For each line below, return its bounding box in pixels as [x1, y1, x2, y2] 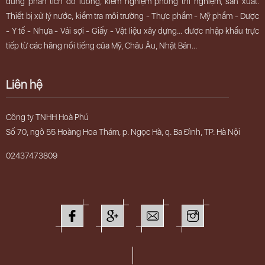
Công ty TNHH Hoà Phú [6, 112, 89, 122]
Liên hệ [6, 77, 43, 92]
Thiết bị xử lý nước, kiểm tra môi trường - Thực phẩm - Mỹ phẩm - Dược [6, 11, 259, 21]
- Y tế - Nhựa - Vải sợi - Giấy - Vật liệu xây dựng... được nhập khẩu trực [6, 26, 259, 36]
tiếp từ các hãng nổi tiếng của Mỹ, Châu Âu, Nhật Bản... [6, 41, 197, 51]
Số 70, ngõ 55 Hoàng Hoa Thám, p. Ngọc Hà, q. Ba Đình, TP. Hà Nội [6, 127, 240, 137]
